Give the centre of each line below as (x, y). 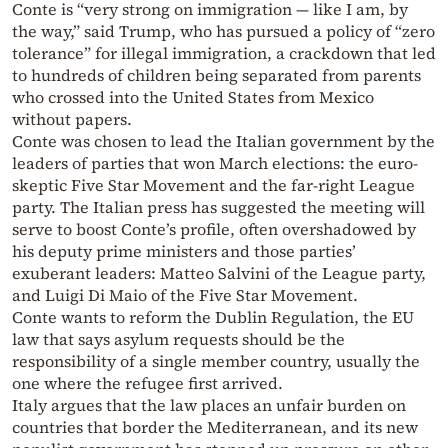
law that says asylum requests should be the (178, 339)
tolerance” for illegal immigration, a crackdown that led (224, 53)
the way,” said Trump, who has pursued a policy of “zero (223, 31)
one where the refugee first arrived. (147, 383)
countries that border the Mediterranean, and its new (215, 427)
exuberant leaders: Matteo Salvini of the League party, (219, 273)
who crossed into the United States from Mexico (193, 97)
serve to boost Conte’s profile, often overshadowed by (214, 229)
